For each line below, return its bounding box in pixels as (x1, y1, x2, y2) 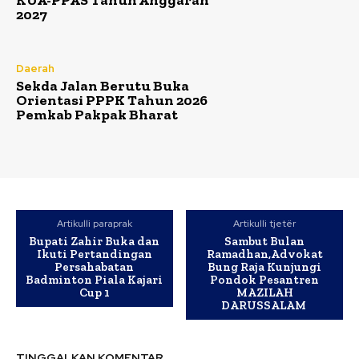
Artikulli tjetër (233, 217, 296, 231)
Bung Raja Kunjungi (208, 260, 322, 275)
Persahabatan (54, 260, 135, 275)
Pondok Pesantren (210, 272, 320, 288)
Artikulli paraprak (56, 217, 132, 231)
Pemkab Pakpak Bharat (16, 106, 178, 124)
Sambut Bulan (224, 234, 305, 249)
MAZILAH (236, 285, 293, 301)
